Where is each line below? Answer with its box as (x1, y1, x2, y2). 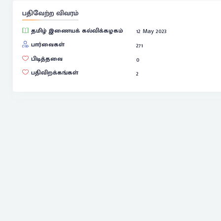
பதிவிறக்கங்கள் (31, 67, 78, 78)
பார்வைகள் (31, 39, 65, 50)
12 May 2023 (136, 26, 167, 37)
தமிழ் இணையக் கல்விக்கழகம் (31, 25, 123, 36)
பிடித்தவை (31, 53, 63, 64)
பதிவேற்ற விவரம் (22, 7, 78, 20)
